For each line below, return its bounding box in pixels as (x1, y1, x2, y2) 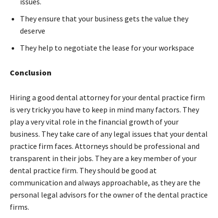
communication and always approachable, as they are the (10, 177, 200, 187)
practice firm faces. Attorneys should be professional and (10, 141, 200, 151)
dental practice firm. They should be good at (10, 165, 157, 175)
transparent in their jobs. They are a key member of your (10, 153, 197, 163)
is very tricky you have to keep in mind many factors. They (10, 104, 199, 114)
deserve (20, 25, 45, 36)
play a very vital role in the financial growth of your (10, 116, 179, 127)
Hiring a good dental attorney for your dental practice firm (10, 92, 205, 102)
